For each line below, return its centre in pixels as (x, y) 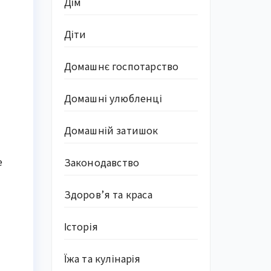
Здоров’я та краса (108, 194)
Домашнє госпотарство (121, 66)
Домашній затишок (111, 130)
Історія (81, 226)
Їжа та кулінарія (102, 258)
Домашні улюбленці (113, 98)
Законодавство (102, 162)
